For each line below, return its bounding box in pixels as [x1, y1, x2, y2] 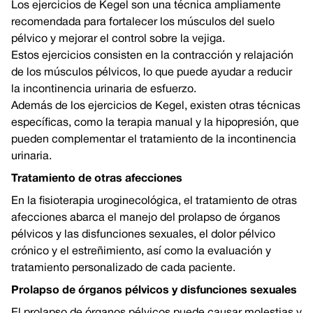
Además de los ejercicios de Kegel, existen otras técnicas [11, 101, 300, 111]
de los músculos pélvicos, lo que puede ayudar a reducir [11, 68, 292, 78]
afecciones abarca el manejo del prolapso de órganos [11, 213, 280, 223]
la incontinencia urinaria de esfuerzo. [11, 85, 196, 94]
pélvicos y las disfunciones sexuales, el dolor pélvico [11, 230, 275, 240]
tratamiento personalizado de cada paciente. [11, 263, 235, 273]
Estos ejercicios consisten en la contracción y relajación [11, 51, 293, 61]
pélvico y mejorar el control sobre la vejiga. [11, 34, 225, 44]
